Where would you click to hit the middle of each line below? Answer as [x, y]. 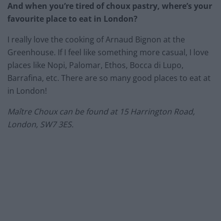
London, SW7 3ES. [40, 125]
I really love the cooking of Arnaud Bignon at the [96, 40]
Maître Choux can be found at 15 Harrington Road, [101, 112]
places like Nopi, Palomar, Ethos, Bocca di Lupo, [95, 65]
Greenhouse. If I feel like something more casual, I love [108, 53]
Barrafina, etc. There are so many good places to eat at [109, 78]
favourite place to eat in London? [73, 19]
